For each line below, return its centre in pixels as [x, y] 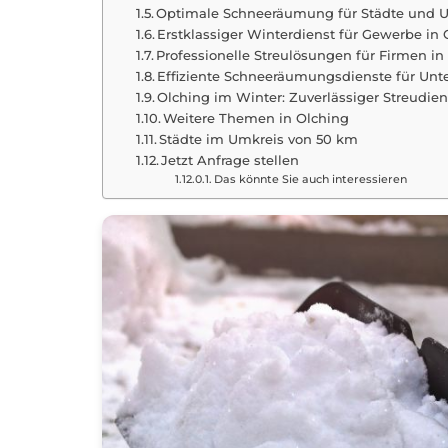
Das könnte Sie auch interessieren [310, 179]
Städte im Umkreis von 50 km [259, 139]
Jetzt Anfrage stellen [230, 160]
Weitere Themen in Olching [256, 118]
